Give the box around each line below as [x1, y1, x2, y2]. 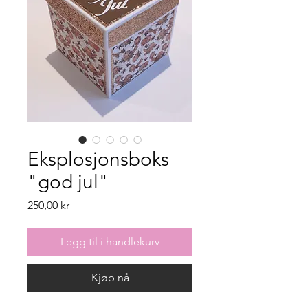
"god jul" [27, 170, 109, 193]
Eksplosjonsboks [27, 147, 169, 170]
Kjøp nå [91, 270, 129, 284]
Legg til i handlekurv [60, 234, 159, 248]
